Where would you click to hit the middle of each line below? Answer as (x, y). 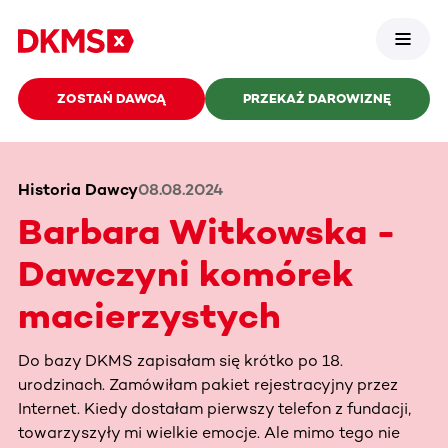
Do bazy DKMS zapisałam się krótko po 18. (180, 360)
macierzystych (149, 315)
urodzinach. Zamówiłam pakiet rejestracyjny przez (208, 384)
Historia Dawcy (78, 189)
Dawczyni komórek (186, 273)
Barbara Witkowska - (207, 231)
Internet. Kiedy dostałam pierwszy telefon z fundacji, (214, 408)
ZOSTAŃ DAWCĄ (111, 98)
